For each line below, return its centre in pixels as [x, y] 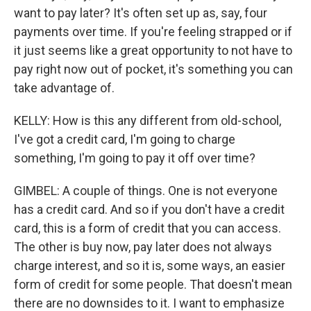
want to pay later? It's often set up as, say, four [141, 13]
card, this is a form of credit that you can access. [148, 228]
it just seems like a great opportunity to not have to [153, 50]
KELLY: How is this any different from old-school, [148, 120]
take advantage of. [64, 88]
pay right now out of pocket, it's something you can [153, 69]
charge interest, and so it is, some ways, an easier [150, 266]
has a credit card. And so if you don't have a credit [149, 209]
